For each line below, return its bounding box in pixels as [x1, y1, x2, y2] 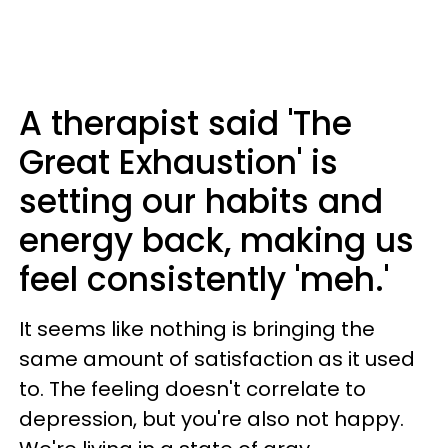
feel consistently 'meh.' [19, 256, 398, 303]
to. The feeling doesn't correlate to [19, 375, 366, 403]
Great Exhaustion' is [19, 139, 338, 186]
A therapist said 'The [19, 100, 352, 147]
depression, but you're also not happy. [19, 405, 404, 433]
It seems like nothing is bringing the [19, 315, 375, 343]
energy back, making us [19, 217, 414, 264]
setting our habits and [19, 178, 383, 225]
